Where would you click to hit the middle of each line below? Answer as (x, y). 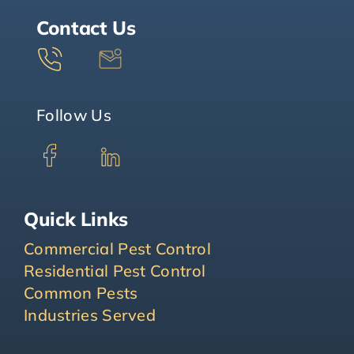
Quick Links (76, 218)
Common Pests (81, 292)
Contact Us (86, 27)
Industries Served (90, 314)
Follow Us (74, 115)
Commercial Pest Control (117, 248)
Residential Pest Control (115, 270)
